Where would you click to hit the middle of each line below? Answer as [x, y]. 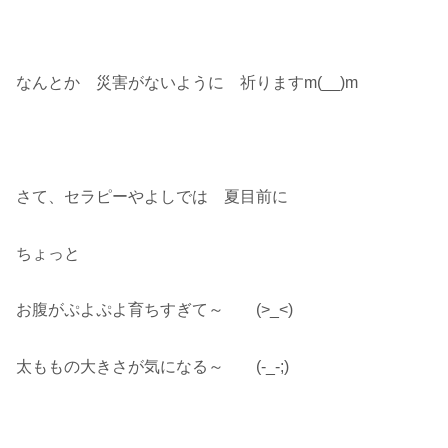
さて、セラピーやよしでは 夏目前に [152, 196]
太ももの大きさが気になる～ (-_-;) [152, 367]
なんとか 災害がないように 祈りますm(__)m [187, 83]
